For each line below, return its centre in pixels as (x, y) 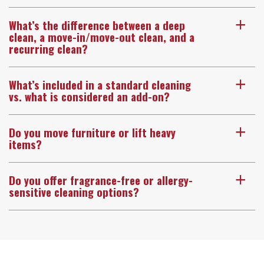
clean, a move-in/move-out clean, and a (102, 37)
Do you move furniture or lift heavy (92, 132)
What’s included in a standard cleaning (100, 84)
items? (25, 144)
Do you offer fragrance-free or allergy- (101, 180)
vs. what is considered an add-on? (89, 96)
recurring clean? (48, 48)
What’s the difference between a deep (97, 25)
